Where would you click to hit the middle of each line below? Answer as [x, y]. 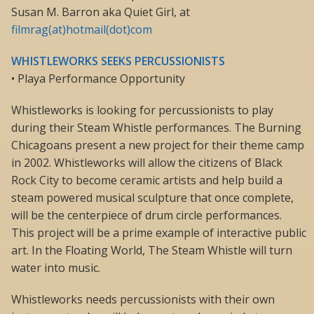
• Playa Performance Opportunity [98, 79]
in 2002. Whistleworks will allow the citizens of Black [147, 163]
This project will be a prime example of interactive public [159, 233]
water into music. [56, 268]
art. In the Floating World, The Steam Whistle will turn [152, 251]
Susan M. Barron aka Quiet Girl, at [101, 12]
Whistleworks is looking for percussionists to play [142, 110]
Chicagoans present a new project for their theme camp [158, 145]
